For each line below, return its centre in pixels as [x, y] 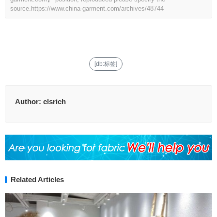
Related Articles [37, 179]
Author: [29, 102]
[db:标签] [106, 64]
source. [21, 9]
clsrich [54, 102]
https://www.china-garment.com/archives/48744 [97, 9]
